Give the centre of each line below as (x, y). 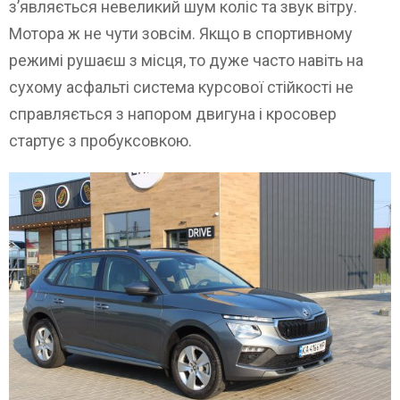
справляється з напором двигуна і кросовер (173, 114)
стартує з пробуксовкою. (100, 141)
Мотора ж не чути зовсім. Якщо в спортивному (181, 34)
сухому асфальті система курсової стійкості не (181, 87)
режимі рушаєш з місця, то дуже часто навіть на (186, 61)
